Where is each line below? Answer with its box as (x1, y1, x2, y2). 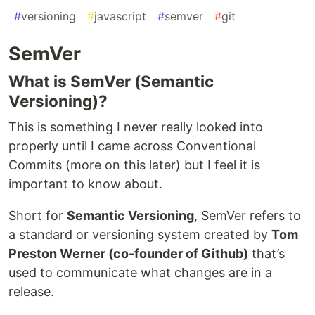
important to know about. (8, 176, 162, 191)
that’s (248, 245, 285, 261)
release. (8, 283, 54, 299)
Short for (8, 207, 67, 223)
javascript (94, 8, 146, 23)
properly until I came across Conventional (8, 138, 256, 153)
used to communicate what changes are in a (8, 264, 272, 280)
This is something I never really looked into (8, 119, 263, 134)
